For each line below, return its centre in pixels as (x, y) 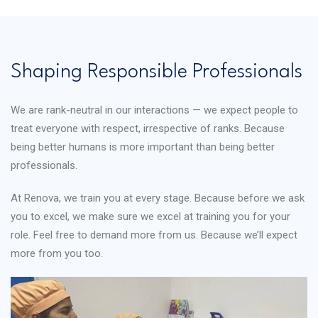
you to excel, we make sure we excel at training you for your (150, 216)
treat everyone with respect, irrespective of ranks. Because (148, 128)
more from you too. (57, 253)
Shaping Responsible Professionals (157, 72)
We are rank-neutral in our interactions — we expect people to (154, 110)
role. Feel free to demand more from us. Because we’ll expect (154, 235)
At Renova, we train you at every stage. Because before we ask (158, 198)
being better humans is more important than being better (143, 147)
